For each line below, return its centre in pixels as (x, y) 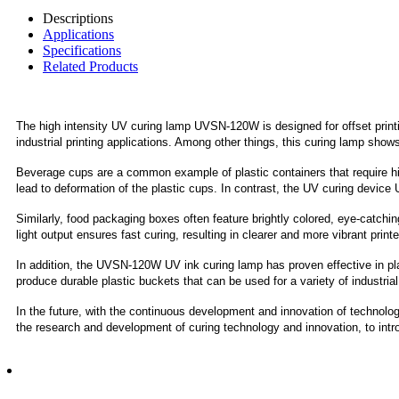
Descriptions (78, 18)
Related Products (90, 66)
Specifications (82, 50)
